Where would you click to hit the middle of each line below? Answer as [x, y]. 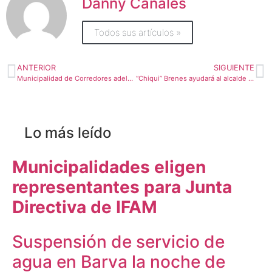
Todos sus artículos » [138, 33]
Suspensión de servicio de [118, 241]
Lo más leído [68, 132]
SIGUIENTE [234, 67]
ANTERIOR [36, 67]
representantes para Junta [122, 187]
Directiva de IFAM [85, 207]
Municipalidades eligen [109, 167]
